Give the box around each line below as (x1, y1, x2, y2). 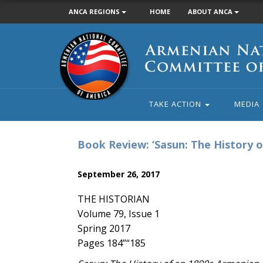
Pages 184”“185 (77, 237, 146, 249)
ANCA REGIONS (69, 7, 122, 16)
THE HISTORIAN (77, 193, 150, 205)
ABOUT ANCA (188, 7, 234, 16)
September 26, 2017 (77, 168, 160, 180)
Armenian (59, 32, 96, 43)
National (59, 45, 92, 56)
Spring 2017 (77, 222, 130, 235)
